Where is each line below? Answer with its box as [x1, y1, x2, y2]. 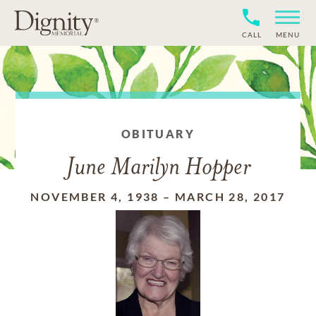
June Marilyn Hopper [66, 156, 250, 181]
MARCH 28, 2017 [175, 190, 286, 203]
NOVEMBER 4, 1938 [30, 190, 159, 203]
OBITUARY [121, 127, 195, 140]
